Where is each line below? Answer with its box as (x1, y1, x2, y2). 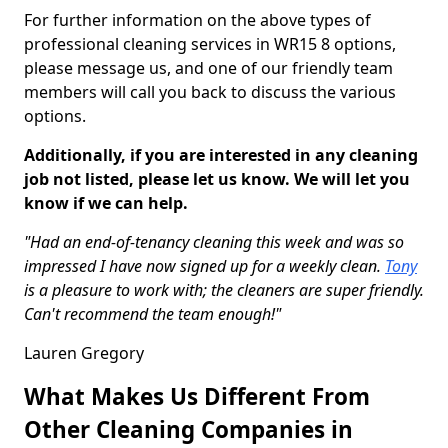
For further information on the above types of (24, 9, 371, 31)
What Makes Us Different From (24, 381, 370, 412)
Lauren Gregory (24, 342, 144, 364)
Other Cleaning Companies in (24, 414, 353, 445)
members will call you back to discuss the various (24, 81, 396, 103)
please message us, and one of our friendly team (24, 57, 393, 79)
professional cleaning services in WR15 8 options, (24, 33, 396, 55)
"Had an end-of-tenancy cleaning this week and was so (24, 231, 404, 253)
